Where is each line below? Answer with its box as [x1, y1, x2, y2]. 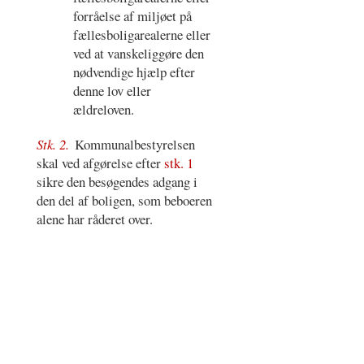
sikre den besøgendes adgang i [36, 171, 197, 191]
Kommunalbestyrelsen [75, 134, 196, 154]
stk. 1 [163, 153, 193, 172]
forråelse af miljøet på [73, 6, 193, 25]
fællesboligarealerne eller [73, 24, 211, 44]
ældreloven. [73, 99, 135, 119]
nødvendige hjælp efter [73, 62, 196, 81]
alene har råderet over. [36, 209, 153, 228]
